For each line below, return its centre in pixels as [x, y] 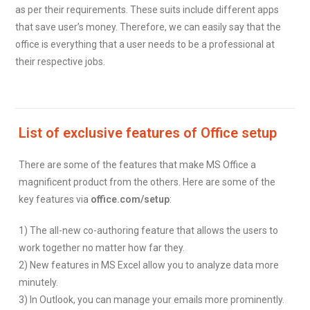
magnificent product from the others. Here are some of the [147, 182]
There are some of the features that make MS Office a [138, 165]
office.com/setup [130, 199]
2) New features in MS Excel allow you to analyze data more [149, 265]
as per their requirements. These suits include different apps [147, 10]
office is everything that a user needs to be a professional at [145, 44]
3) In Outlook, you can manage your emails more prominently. [152, 300]
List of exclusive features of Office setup [148, 133]
